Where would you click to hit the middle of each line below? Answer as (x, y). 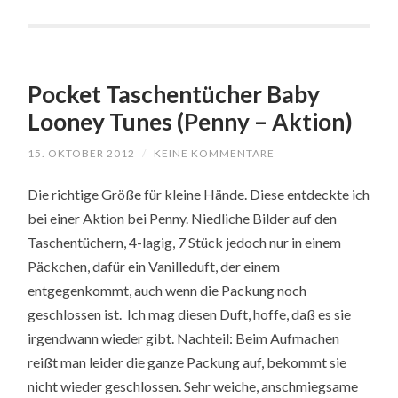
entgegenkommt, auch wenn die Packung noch (167, 290)
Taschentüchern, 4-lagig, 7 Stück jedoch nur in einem (185, 242)
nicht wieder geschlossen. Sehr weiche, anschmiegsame (193, 386)
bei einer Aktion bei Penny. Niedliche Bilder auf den (183, 218)
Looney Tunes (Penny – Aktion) (191, 121)
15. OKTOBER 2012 (82, 153)
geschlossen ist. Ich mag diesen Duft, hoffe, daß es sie (190, 314)
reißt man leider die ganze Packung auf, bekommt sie (187, 362)
